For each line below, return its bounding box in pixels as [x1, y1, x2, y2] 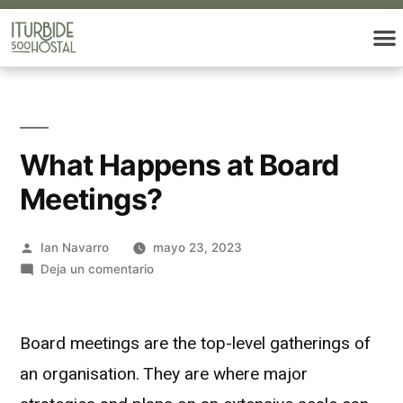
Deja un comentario [40, 261, 154, 276]
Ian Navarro [40, 239, 109, 255]
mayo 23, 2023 [152, 239, 242, 255]
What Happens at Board [20, 147, 339, 183]
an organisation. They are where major [20, 361, 308, 387]
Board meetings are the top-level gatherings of [20, 330, 371, 356]
